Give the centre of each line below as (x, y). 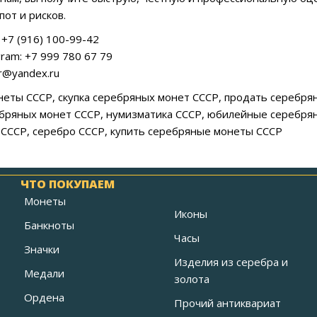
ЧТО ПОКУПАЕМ (68, 184)
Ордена (44, 298)
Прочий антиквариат (227, 303)
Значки (42, 249)
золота (191, 279)
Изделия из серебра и (231, 262)
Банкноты (49, 225)
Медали (44, 273)
